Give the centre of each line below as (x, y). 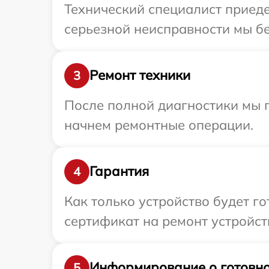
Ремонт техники (140, 75)
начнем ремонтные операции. (159, 125)
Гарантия (119, 171)
